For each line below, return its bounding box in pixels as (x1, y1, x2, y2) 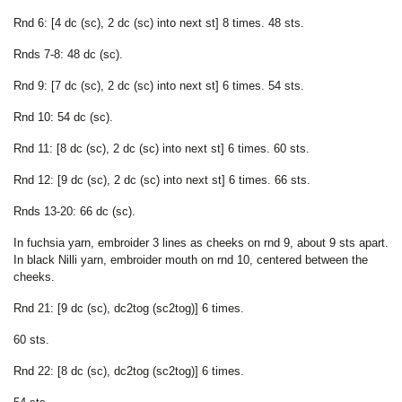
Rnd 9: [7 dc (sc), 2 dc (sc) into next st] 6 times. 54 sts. (13, 78, 304, 92)
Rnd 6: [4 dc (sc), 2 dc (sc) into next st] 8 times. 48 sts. (13, 15, 304, 30)
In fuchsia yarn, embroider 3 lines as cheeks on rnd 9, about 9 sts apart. (13, 235, 389, 249)
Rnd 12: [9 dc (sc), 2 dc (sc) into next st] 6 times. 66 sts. (13, 172, 310, 187)
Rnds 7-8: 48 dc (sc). (13, 47, 123, 61)
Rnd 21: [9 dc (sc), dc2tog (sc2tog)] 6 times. (13, 301, 244, 315)
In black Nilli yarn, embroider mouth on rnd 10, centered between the (13, 252, 368, 267)
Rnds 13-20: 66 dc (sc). (13, 204, 135, 218)
